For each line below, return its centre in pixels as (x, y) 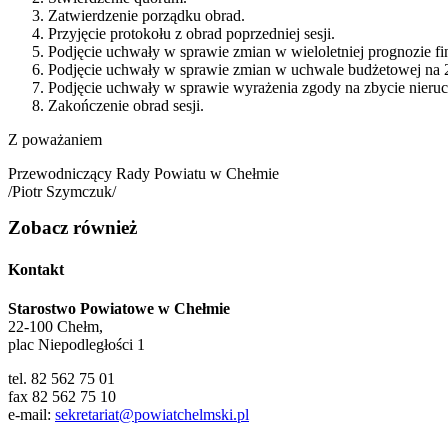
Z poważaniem (55, 140)
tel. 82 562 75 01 (61, 378)
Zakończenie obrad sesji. (126, 106)
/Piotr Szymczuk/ (62, 192)
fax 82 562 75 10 (62, 396)
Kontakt (36, 269)
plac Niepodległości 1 (76, 344)
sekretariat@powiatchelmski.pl (152, 414)
